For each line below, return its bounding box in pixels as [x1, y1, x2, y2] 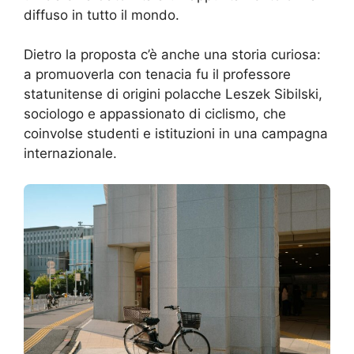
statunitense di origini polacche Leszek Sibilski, [24, 86, 322, 103]
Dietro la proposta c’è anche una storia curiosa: [24, 47, 321, 63]
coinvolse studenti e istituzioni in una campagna [24, 126, 328, 142]
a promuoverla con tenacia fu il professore [24, 66, 291, 83]
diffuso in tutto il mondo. [24, 6, 179, 23]
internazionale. [24, 145, 117, 162]
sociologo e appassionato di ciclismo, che [24, 106, 286, 122]
